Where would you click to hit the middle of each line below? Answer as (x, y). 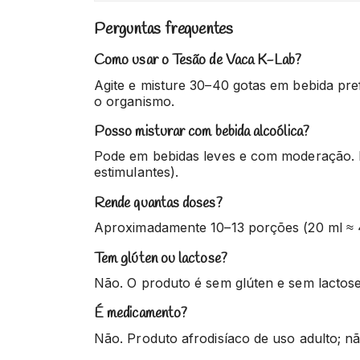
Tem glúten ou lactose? (161, 258)
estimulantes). (137, 172)
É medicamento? (141, 314)
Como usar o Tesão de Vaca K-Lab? (198, 61)
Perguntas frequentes (164, 30)
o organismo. (134, 101)
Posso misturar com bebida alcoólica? (202, 131)
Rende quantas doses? (158, 203)
